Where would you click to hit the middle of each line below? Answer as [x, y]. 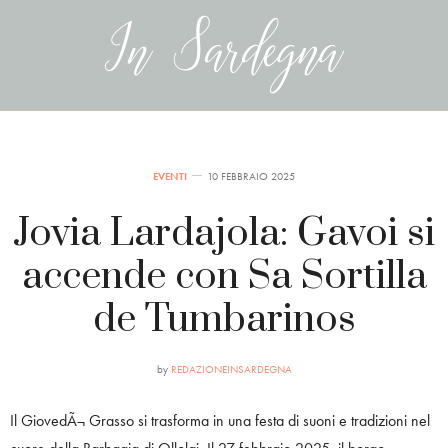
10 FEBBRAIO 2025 [251, 176]
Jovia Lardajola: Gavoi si [224, 233]
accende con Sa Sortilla [224, 276]
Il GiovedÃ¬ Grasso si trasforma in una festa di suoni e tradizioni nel [220, 420]
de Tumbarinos [224, 319]
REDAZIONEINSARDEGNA [231, 369]
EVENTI [170, 176]
